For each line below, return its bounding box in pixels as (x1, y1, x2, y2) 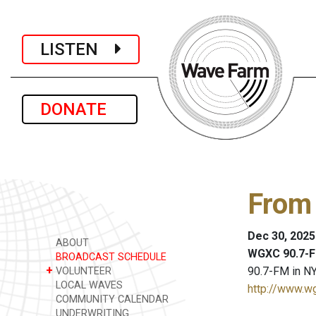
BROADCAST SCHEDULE (53, 251, 166, 263)
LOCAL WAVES (53, 279, 123, 291)
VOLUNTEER (53, 265, 111, 277)
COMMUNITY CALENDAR (53, 293, 169, 305)
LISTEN (40, 39, 115, 59)
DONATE (40, 99, 119, 119)
